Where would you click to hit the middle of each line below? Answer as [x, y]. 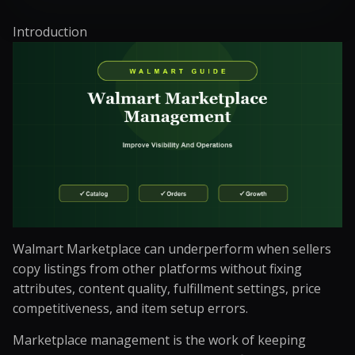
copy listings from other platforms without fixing [157, 269]
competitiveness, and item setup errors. [130, 308]
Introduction [50, 32]
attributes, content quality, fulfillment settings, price [167, 288]
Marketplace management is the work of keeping [159, 340]
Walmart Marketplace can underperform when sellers [172, 249]
